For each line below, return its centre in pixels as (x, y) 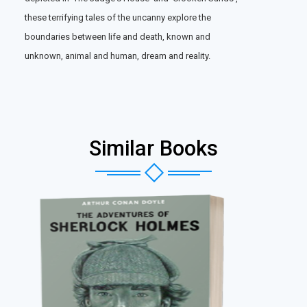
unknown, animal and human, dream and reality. (118, 56)
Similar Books (153, 149)
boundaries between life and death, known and (118, 37)
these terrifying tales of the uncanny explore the (118, 18)
